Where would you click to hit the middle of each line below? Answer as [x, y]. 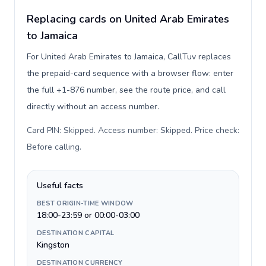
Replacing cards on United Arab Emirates [128, 19]
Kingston [53, 245]
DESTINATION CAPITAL [76, 233]
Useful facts [60, 186]
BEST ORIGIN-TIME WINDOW [85, 203]
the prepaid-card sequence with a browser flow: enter [130, 73]
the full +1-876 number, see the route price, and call [126, 90]
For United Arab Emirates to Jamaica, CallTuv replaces [129, 57]
